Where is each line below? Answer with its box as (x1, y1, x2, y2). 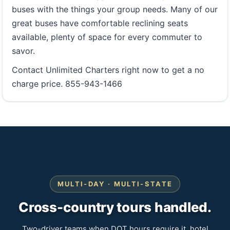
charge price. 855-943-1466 (12, 79, 122, 89)
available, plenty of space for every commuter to (12, 32, 202, 42)
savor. (12, 46, 35, 56)
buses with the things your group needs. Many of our (12, 4, 218, 14)
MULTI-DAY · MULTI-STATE (57, 180, 173, 188)
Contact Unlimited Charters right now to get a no (12, 65, 204, 75)
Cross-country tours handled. (18, 199, 212, 215)
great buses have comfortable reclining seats (12, 18, 188, 28)
